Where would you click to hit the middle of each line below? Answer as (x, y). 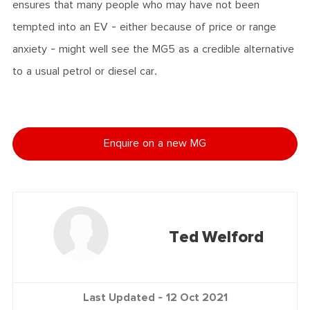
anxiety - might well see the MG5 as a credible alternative (153, 50)
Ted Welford (216, 237)
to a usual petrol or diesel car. (86, 72)
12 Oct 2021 (197, 298)
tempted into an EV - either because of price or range (144, 28)
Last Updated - (124, 298)
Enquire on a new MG (155, 144)
